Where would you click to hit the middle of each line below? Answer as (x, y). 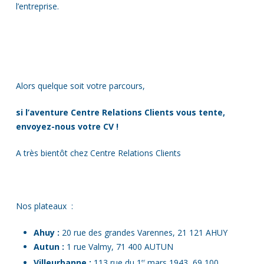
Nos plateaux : (44, 206)
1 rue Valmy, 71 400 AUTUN (118, 246)
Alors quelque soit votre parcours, (80, 85)
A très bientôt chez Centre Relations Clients (98, 153)
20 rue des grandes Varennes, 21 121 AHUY (143, 232)
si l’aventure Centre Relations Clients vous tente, (120, 112)
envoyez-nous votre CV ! (67, 126)
